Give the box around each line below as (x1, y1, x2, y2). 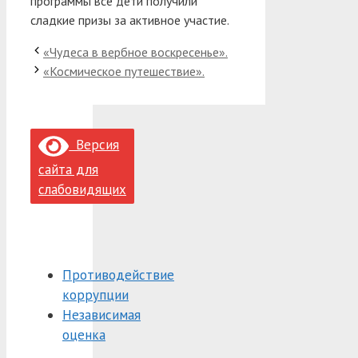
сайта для (38, 160, 98, 178)
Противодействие (62, 265, 174, 284)
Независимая (62, 305, 141, 324)
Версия (69, 136, 120, 154)
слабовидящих (38, 180, 126, 198)
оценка (62, 325, 105, 344)
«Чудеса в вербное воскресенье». (43, 43, 228, 60)
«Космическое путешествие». (43, 62, 205, 79)
